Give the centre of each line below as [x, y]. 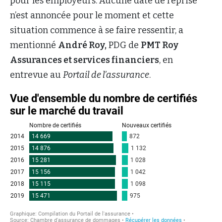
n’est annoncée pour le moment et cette [92, 15]
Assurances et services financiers [84, 60]
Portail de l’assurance [106, 75]
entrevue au [36, 75]
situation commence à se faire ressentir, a [97, 30]
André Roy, [82, 45]
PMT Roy [160, 45]
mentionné [34, 45]
